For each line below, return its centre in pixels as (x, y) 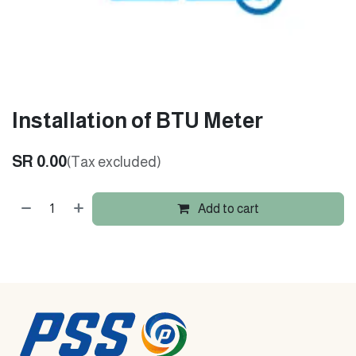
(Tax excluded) (114, 162)
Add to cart (228, 208)
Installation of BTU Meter (137, 120)
